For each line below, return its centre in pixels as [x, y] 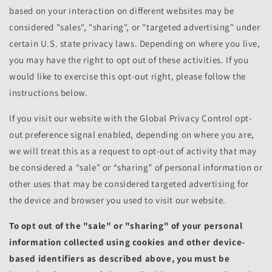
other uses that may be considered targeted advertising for [129, 184]
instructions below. [49, 93]
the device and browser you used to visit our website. [117, 200]
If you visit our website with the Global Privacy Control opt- [131, 118]
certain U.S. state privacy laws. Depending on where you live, [135, 44]
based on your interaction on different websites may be [122, 11]
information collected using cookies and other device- [127, 242]
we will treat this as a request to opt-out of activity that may [133, 151]
